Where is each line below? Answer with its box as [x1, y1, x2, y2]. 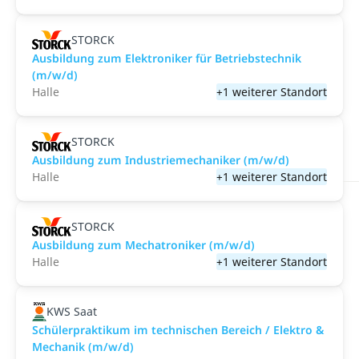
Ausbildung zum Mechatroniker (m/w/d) [32, 237, 255, 252]
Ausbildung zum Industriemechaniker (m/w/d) [32, 152, 289, 167]
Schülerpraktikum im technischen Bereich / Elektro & [32, 322, 324, 337]
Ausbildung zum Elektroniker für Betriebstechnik [32, 50, 301, 66]
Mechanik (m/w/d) [32, 339, 134, 354]
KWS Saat [46, 304, 97, 319]
